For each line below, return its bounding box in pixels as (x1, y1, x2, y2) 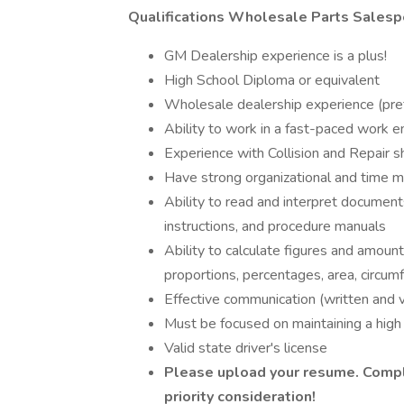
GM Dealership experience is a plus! (164, 46, 387, 66)
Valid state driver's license (164, 338, 327, 358)
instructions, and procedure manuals (164, 216, 386, 236)
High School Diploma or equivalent (164, 70, 380, 90)
